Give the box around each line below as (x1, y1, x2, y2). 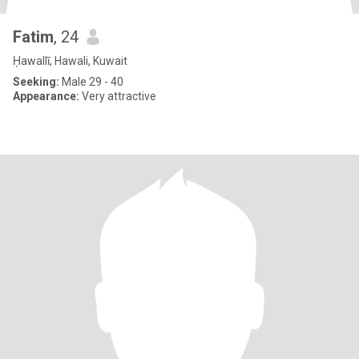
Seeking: (13, 75, 59, 88)
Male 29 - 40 (59, 75, 123, 88)
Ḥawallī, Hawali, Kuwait (13, 54, 127, 67)
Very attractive (79, 90, 156, 103)
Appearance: (13, 90, 79, 103)
